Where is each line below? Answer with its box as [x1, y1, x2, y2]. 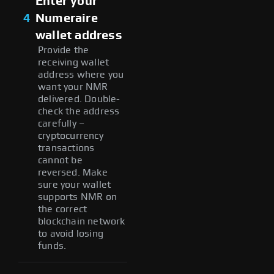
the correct [38, 204, 87, 214]
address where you [38, 69, 124, 80]
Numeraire [35, 12, 98, 24]
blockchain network [38, 216, 125, 226]
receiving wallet [38, 57, 109, 67]
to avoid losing [38, 228, 103, 239]
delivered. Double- [38, 94, 120, 104]
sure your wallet [38, 179, 111, 190]
